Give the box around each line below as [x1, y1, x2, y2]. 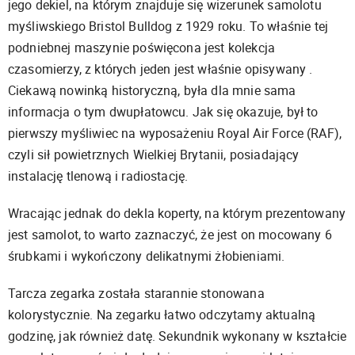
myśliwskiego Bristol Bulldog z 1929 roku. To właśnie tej [8, 17, 328, 36]
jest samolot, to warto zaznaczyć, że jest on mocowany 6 [8, 226, 332, 244]
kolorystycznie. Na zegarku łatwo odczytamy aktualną [8, 306, 316, 324]
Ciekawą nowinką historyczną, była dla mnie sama [8, 82, 296, 100]
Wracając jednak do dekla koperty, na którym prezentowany [8, 204, 345, 223]
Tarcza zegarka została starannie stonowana [8, 284, 265, 303]
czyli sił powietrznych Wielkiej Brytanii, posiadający [8, 146, 300, 164]
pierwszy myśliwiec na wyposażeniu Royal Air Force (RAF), [8, 124, 342, 143]
